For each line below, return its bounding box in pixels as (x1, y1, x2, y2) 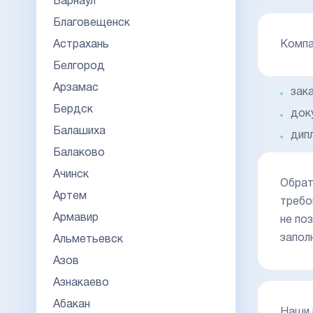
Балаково (53, 147, 105, 158)
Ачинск (53, 169, 89, 180)
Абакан (53, 299, 90, 310)
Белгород (53, 61, 105, 71)
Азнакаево (53, 277, 109, 288)
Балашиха (53, 126, 105, 136)
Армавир (53, 212, 99, 223)
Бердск (53, 104, 93, 115)
